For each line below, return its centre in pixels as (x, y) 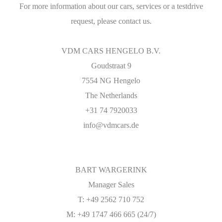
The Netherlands (111, 95)
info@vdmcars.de (111, 125)
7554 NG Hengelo (111, 81)
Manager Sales (111, 185)
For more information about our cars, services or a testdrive (111, 6)
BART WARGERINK (111, 170)
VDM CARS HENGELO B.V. (111, 51)
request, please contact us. (111, 21)
